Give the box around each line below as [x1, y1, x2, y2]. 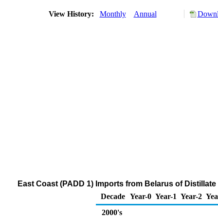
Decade [101, 192, 125, 200]
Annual [133, 10, 157, 18]
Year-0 [130, 192, 151, 200]
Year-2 [181, 192, 202, 200]
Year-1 [155, 192, 177, 200]
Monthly [99, 10, 126, 18]
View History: [46, 10, 98, 18]
